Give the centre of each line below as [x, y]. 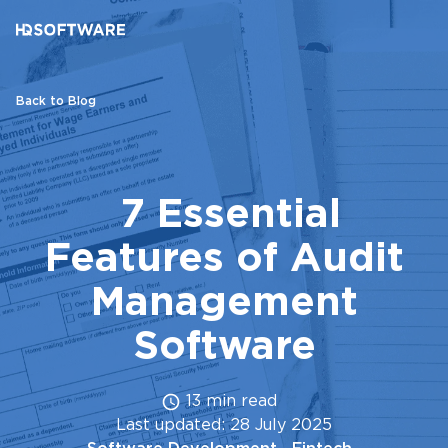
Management [224, 303]
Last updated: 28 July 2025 [224, 425]
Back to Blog [56, 101]
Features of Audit [224, 259]
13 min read [229, 401]
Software [224, 347]
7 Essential [224, 215]
